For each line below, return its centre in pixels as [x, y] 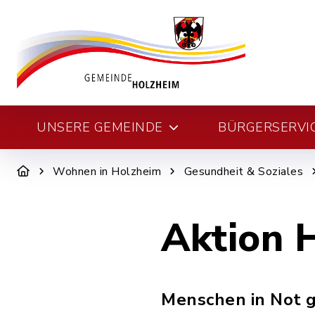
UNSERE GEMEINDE [100, 127]
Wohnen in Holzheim [107, 172]
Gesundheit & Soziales [243, 172]
